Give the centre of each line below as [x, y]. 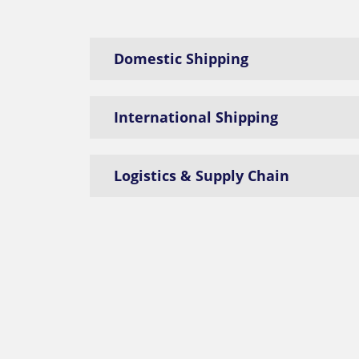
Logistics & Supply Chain [202, 175]
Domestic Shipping [181, 58]
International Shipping [196, 117]
